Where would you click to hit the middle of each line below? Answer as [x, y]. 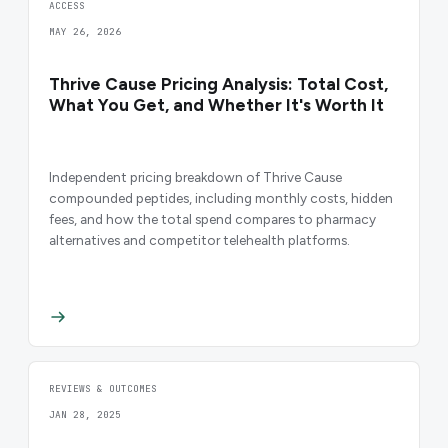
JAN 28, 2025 [85, 415]
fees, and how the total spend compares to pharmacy [212, 218]
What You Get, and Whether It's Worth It [216, 104]
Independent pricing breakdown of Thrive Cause [195, 176]
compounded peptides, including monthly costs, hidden [221, 197]
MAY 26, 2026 [85, 31]
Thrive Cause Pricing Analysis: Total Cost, [218, 83]
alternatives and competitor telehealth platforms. [199, 239]
